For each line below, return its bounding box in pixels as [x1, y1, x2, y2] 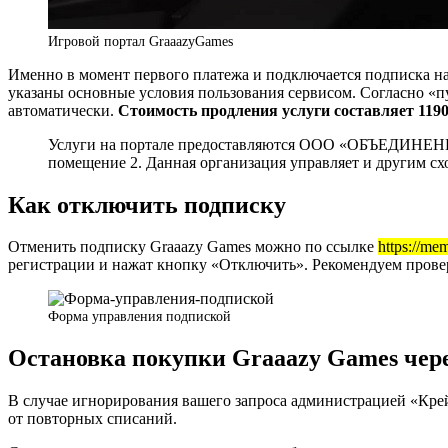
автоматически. [8, 101, 118, 119]
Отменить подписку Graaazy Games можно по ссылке [8, 238, 378, 256]
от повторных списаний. [8, 410, 177, 428]
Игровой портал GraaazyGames [48, 32, 233, 49]
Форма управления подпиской [48, 308, 231, 325]
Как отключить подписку [8, 191, 286, 218]
